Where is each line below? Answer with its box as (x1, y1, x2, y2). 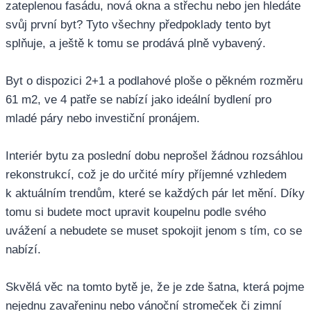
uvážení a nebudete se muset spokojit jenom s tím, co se (6, 224, 302, 237)
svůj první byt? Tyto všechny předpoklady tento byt (6, 17, 271, 31)
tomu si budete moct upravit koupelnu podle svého (6, 205, 266, 219)
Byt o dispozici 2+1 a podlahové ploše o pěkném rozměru (6, 74, 303, 87)
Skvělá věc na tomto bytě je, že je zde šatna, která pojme (6, 280, 304, 294)
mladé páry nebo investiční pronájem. (6, 111, 203, 125)
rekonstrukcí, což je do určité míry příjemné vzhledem (6, 167, 287, 181)
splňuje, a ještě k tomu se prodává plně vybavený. (6, 36, 266, 50)
